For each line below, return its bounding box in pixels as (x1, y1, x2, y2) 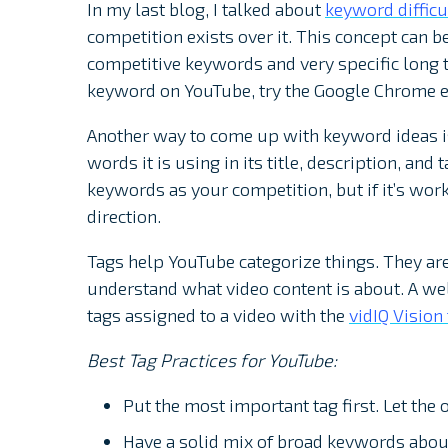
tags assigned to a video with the (87, 304, 349, 327)
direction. (87, 205, 161, 228)
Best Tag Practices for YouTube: (87, 349, 337, 372)
